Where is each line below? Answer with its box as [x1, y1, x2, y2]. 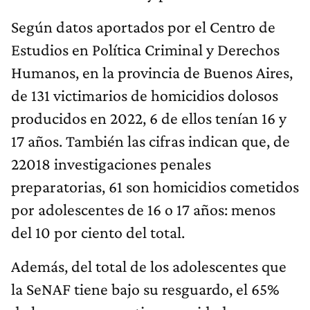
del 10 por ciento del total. [11, 223, 185, 242]
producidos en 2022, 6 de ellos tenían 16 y [11, 109, 286, 128]
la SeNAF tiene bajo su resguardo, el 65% [11, 280, 280, 299]
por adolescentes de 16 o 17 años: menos [11, 200, 275, 219]
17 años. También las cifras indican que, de [11, 131, 290, 151]
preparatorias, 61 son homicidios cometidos [11, 177, 299, 197]
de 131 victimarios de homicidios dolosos [11, 86, 278, 105]
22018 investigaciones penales [11, 154, 211, 174]
